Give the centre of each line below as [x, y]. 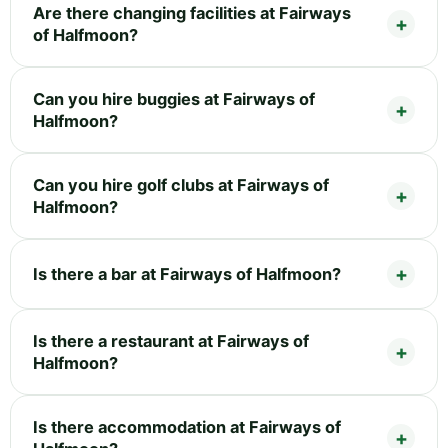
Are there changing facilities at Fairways [192, 13]
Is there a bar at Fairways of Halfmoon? [187, 274]
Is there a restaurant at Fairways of [171, 341]
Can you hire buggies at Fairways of [174, 99]
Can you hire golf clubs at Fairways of [181, 185]
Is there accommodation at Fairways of [187, 427]
